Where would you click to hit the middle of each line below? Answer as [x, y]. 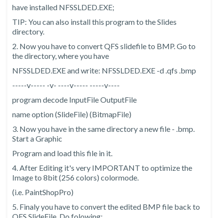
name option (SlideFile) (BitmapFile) [72, 114]
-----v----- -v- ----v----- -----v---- [66, 85]
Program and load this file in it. [62, 153]
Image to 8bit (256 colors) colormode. [75, 178]
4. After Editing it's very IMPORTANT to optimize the [102, 168]
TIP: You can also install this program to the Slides [94, 22]
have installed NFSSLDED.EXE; [63, 7]
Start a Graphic [37, 139]
